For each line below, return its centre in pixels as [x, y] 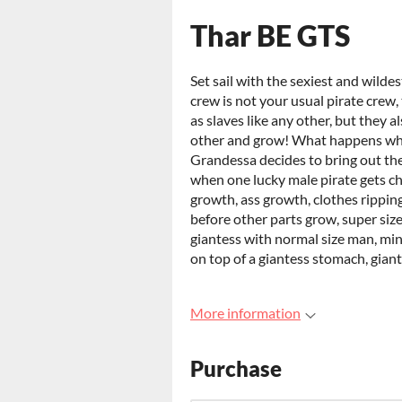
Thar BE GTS [270, 35]
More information [245, 313]
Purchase [236, 369]
